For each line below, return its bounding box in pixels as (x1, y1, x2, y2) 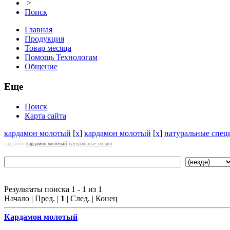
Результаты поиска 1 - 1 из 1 (4, 184, 102, 194)
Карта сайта (25, 111, 66, 120)
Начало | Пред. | (4, 194, 61, 203)
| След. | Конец (65, 194, 118, 203)
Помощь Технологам (25, 53, 98, 62)
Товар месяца (25, 44, 71, 53)
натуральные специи (69, 140, 112, 146)
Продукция (25, 34, 64, 44)
